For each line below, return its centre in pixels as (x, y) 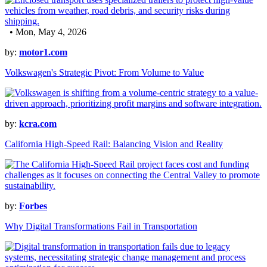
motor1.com (43, 52)
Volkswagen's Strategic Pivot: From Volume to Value (104, 73)
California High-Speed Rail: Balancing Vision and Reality (114, 144)
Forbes (33, 206)
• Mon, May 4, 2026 (46, 32)
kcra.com (38, 124)
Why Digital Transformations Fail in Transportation (101, 226)
